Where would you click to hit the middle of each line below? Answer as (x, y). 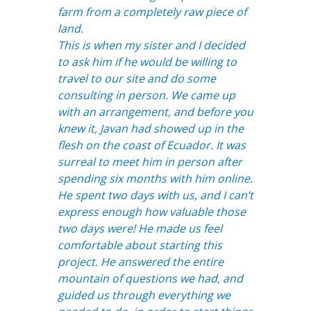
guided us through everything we (144, 295)
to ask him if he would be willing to (147, 61)
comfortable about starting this (140, 245)
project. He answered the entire (140, 261)
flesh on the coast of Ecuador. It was (151, 145)
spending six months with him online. (155, 178)
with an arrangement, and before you (155, 111)
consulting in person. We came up (146, 95)
